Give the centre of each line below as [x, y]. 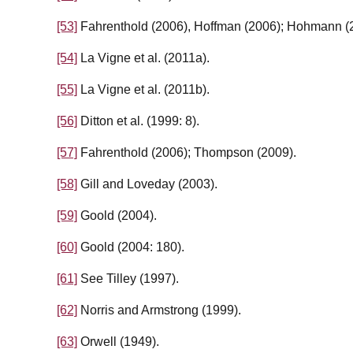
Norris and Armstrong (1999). [159, 310]
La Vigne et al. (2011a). [143, 58]
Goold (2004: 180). [131, 247]
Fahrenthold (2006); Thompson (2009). [187, 153]
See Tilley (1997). [128, 279]
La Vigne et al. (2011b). [143, 90]
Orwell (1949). [118, 342]
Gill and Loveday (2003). [147, 184]
